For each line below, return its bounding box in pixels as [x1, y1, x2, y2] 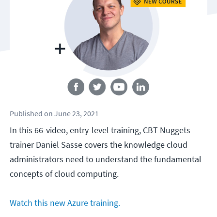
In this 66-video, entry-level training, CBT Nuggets [10, 124, 190, 136]
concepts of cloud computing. [10, 168, 119, 180]
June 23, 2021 [54, 108, 99, 119]
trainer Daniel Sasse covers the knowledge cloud [10, 139, 187, 151]
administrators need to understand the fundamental [10, 154, 201, 165]
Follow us [94, 68, 123, 77]
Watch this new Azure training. [10, 197, 120, 209]
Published [10, 108, 43, 119]
